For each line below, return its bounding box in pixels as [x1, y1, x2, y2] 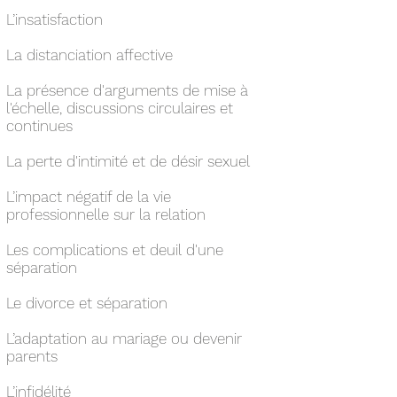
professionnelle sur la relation [6, 206, 206, 223]
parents [6, 347, 58, 365]
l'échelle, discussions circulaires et [6, 99, 233, 117]
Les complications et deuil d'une [6, 241, 223, 259]
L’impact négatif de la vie [6, 188, 171, 206]
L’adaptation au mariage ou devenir [6, 330, 242, 347]
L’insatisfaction [6, 11, 103, 28]
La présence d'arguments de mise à [6, 82, 248, 99]
